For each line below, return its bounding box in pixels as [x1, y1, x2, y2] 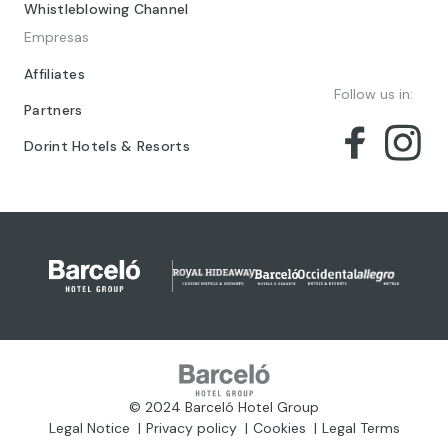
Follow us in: [334, 85, 413, 104]
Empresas [24, 28, 89, 47]
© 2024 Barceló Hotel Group [129, 398, 319, 417]
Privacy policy [145, 419, 237, 438]
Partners [24, 101, 83, 120]
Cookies [252, 419, 306, 438]
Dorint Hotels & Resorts [24, 137, 190, 156]
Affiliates [24, 65, 85, 84]
